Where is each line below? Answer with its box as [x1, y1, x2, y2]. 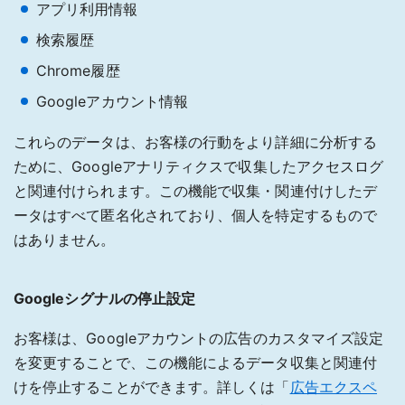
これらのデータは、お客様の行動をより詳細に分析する [14, 132, 377, 151]
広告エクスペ [289, 377, 378, 396]
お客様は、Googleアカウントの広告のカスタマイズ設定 [14, 328, 384, 347]
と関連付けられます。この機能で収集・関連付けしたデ [14, 181, 377, 200]
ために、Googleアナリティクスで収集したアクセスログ [14, 156, 384, 175]
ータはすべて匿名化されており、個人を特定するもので [14, 205, 377, 224]
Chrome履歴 [36, 61, 120, 80]
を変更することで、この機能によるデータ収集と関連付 [14, 353, 377, 372]
